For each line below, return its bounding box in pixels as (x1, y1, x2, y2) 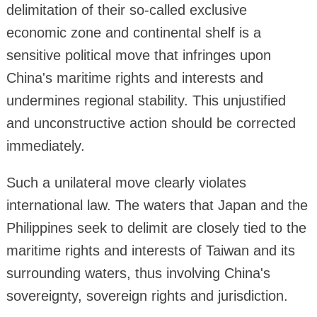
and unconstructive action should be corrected (6, 115, 296, 131)
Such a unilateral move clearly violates (6, 174, 246, 190)
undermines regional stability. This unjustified (6, 92, 286, 108)
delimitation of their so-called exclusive (6, 1, 247, 18)
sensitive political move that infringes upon (6, 47, 271, 63)
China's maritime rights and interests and (6, 69, 263, 86)
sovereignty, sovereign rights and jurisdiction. (6, 287, 288, 304)
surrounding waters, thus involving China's (6, 265, 270, 281)
